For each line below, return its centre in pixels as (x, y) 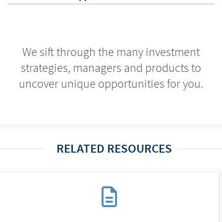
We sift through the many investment (111, 52)
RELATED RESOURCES (114, 148)
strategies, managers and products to (111, 68)
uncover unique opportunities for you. (111, 83)
